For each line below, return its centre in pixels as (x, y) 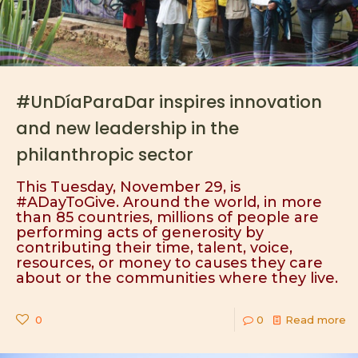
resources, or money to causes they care (169, 263)
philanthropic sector (105, 155)
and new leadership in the (127, 128)
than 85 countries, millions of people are (167, 217)
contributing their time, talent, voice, (154, 248)
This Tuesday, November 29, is (128, 187)
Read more (316, 320)
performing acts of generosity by (140, 233)
